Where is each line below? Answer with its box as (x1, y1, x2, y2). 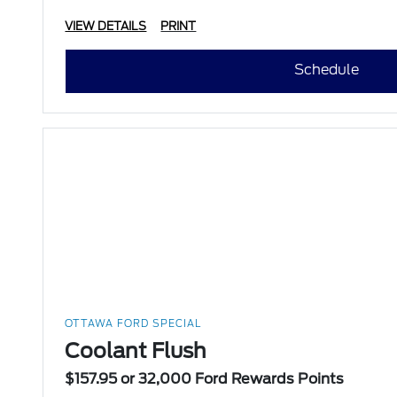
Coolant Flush (65, 339, 207, 364)
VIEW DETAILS (65, 19, 147, 34)
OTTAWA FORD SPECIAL (65, 317, 202, 331)
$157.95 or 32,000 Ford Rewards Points (65, 370, 345, 388)
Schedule (294, 61, 360, 79)
